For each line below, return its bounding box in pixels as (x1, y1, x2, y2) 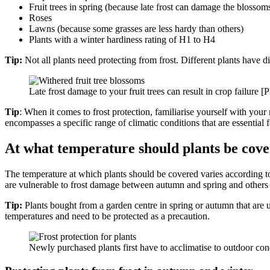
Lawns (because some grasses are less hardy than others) (29, 24, 243, 34)
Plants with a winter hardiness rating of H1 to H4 (29, 34, 215, 45)
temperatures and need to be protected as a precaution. (5, 211, 210, 222)
